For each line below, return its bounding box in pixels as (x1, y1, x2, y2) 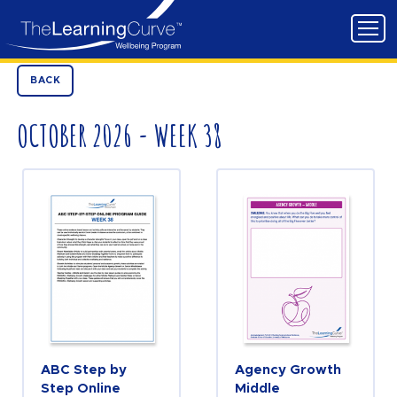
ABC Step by (40, 362, 127, 377)
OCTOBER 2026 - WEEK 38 (17, 116, 222, 154)
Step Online (40, 381, 121, 395)
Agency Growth (234, 362, 341, 377)
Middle (234, 381, 280, 395)
